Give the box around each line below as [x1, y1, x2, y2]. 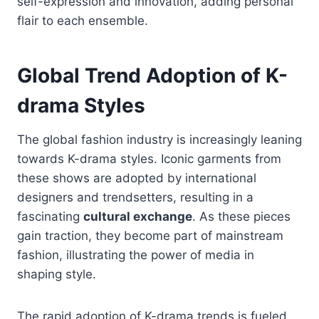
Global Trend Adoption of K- [17, 63, 288, 88]
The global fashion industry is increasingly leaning [17, 132, 302, 147]
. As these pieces [192, 209, 291, 224]
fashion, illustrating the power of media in [17, 248, 254, 263]
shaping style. [17, 267, 96, 282]
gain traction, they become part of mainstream [17, 229, 283, 244]
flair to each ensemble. [17, 14, 148, 28]
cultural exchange [83, 209, 192, 224]
